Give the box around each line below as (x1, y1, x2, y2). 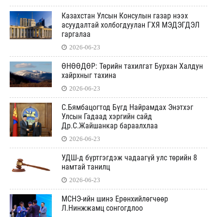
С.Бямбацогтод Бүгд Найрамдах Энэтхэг (62, 103, 193, 112)
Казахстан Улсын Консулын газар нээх (62, 11, 188, 20)
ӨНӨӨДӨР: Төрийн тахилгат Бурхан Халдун (62, 62, 203, 71)
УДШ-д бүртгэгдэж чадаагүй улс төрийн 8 (62, 153, 197, 162)
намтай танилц (62, 162, 110, 171)
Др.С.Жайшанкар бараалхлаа (62, 121, 158, 130)
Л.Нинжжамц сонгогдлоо (62, 203, 143, 213)
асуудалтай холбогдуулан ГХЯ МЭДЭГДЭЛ (62, 20, 200, 30)
